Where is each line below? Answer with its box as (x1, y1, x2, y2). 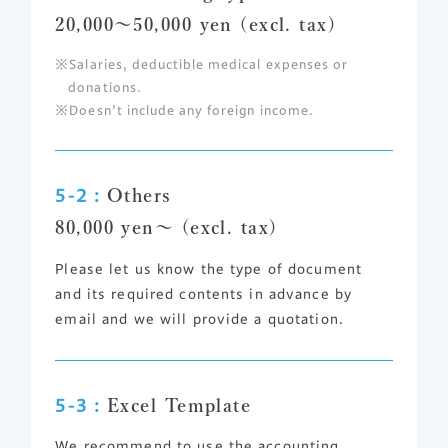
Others (107, 186, 172, 205)
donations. (68, 81, 142, 95)
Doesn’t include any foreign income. (69, 104, 314, 118)
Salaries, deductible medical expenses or (69, 58, 349, 72)
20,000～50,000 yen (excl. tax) (55, 14, 337, 33)
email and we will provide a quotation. (55, 311, 344, 326)
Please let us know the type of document (55, 261, 363, 276)
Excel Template (107, 395, 252, 414)
